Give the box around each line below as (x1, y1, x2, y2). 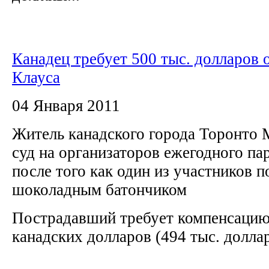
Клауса (12, 68, 60, 86)
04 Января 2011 (12, 96, 120, 115)
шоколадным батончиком (12, 180, 195, 199)
